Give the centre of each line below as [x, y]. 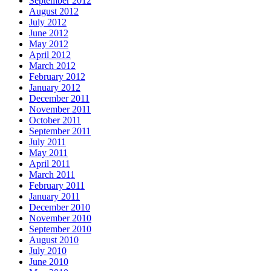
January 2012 [55, 87]
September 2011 [60, 131]
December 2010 [60, 207]
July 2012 [48, 22]
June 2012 [49, 33]
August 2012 [54, 11]
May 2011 [48, 152]
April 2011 [50, 163]
